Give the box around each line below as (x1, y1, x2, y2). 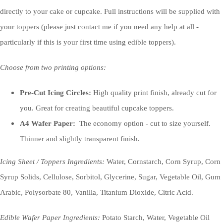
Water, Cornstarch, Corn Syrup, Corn (107, 158, 221, 166)
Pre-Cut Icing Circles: (20, 89, 91, 97)
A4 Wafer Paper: (20, 119, 75, 128)
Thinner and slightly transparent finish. (20, 135, 140, 143)
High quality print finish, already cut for (91, 89, 217, 97)
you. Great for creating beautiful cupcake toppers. (20, 104, 174, 112)
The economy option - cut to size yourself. (75, 119, 211, 128)
